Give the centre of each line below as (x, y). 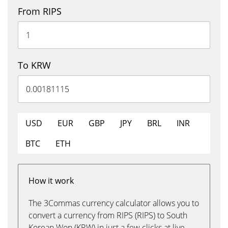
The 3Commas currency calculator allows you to (114, 203)
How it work (51, 181)
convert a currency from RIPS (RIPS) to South (108, 215)
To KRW (34, 65)
